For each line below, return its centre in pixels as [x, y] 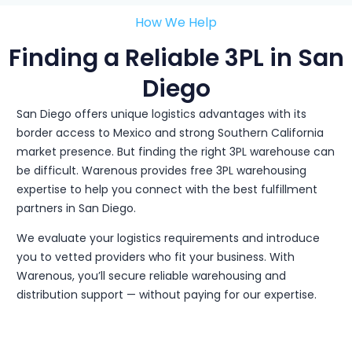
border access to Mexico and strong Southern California [170, 132]
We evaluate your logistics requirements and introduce [168, 238]
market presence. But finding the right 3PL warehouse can [175, 151]
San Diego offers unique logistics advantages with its [161, 114]
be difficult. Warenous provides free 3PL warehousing [161, 170]
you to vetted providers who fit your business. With [155, 257]
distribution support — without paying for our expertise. [166, 295]
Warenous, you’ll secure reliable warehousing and [151, 276]
